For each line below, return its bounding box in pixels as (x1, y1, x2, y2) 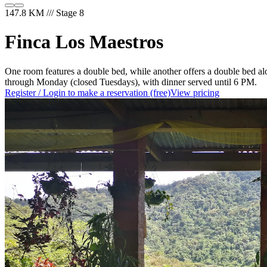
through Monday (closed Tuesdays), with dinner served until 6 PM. (5, 76, 257, 87)
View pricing (170, 87, 219, 98)
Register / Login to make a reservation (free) (5, 87, 170, 98)
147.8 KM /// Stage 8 (5, 8, 84, 18)
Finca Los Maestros (5, 31, 163, 53)
